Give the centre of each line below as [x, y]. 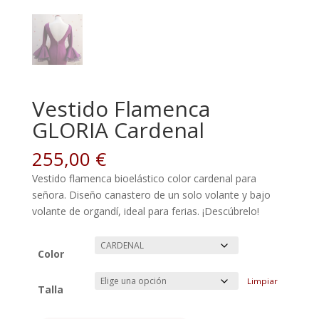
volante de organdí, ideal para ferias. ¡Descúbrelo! [145, 211]
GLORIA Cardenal [118, 130]
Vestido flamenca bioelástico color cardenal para [144, 178]
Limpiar [263, 281]
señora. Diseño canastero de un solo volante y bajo [151, 194]
